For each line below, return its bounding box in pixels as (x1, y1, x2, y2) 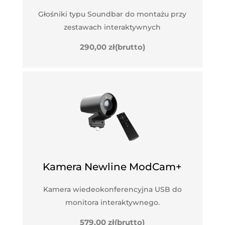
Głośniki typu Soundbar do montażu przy (38, 9, 187, 19)
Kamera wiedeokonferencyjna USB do (43, 184, 182, 194)
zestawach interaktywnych (64, 22, 161, 32)
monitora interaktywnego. (65, 197, 160, 207)
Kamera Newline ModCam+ (43, 160, 182, 173)
